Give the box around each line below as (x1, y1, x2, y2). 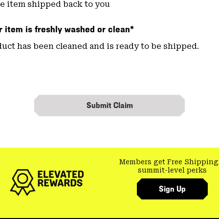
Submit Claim (86, 101, 133, 110)
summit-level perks (138, 166, 207, 174)
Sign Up (159, 184, 186, 194)
